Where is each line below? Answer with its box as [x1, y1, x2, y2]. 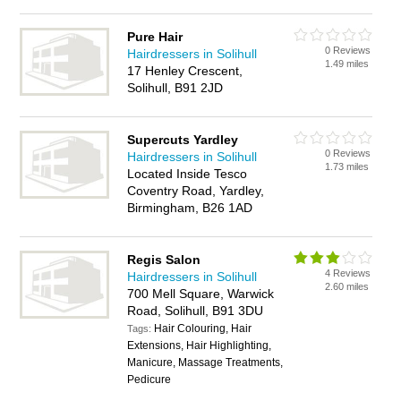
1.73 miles [325, 161, 370, 172]
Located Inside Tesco [127, 166, 248, 181]
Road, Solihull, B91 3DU [127, 303, 264, 318]
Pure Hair [127, 30, 183, 44]
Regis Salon [127, 252, 201, 267]
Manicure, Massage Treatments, [127, 356, 284, 369]
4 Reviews [325, 268, 371, 278]
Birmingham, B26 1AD [127, 200, 253, 215]
